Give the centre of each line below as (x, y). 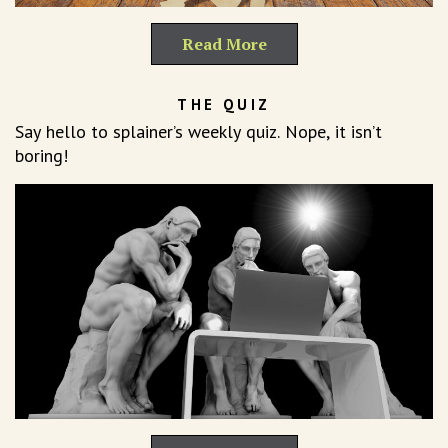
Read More (224, 43)
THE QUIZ (224, 104)
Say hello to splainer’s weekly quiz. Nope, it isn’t (198, 131)
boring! (41, 155)
